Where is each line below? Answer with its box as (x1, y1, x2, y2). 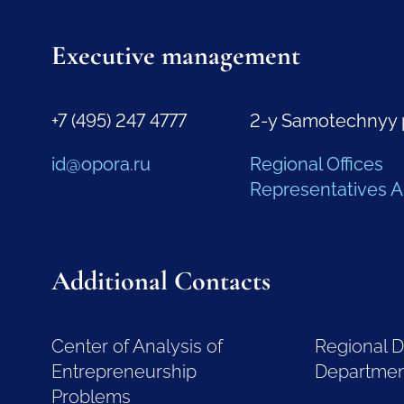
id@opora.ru (50, 153, 151, 176)
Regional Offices (249, 153, 383, 176)
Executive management (50, 39, 300, 73)
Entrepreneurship (50, 361, 197, 383)
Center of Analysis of (50, 335, 223, 358)
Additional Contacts (50, 264, 271, 298)
